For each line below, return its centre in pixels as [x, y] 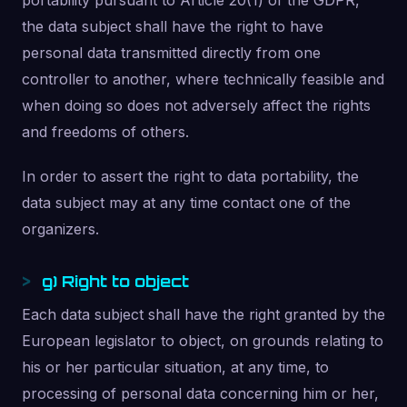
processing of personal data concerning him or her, [200, 393]
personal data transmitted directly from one [171, 53]
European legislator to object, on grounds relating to [203, 341]
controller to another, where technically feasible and [203, 79]
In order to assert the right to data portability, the [190, 176]
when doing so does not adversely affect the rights [196, 105]
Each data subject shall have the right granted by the [203, 314]
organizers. [60, 229]
